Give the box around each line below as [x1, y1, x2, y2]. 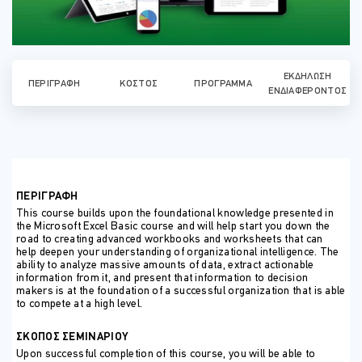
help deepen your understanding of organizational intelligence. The [16, 246, 339, 259]
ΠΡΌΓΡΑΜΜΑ [194, 79, 253, 90]
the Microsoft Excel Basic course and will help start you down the [16, 221, 330, 234]
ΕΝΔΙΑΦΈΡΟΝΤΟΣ [268, 86, 347, 97]
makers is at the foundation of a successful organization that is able [16, 285, 346, 298]
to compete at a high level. [16, 298, 143, 311]
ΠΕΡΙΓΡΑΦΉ [27, 79, 81, 90]
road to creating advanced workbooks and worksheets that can [16, 234, 323, 246]
